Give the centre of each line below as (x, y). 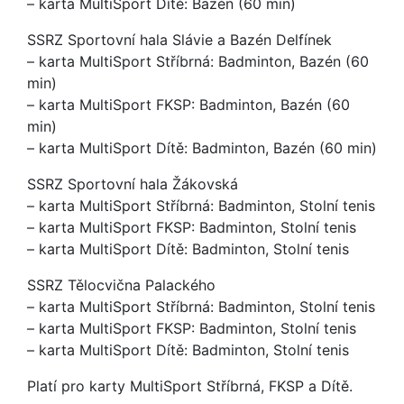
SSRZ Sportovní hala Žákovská (133, 184)
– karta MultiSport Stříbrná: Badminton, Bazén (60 (198, 61)
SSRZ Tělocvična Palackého (121, 285)
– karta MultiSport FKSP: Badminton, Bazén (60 (188, 105)
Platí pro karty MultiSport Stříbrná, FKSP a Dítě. (190, 386)
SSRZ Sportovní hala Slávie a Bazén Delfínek (179, 40)
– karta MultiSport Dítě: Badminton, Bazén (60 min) (202, 148)
